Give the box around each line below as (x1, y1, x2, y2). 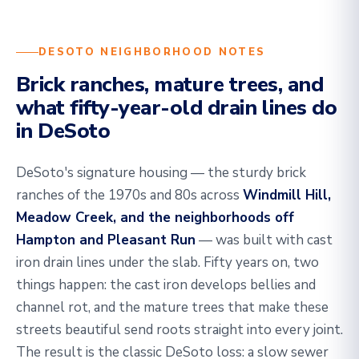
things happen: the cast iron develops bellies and (16, 276, 316, 294)
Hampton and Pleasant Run (16, 231, 196, 249)
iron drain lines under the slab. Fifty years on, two (16, 253, 319, 272)
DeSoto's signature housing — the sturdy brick (16, 163, 306, 182)
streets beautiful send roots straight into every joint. (16, 321, 343, 339)
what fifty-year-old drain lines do (16, 94, 337, 122)
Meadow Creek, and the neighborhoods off (16, 208, 294, 227)
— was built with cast (196, 231, 333, 249)
